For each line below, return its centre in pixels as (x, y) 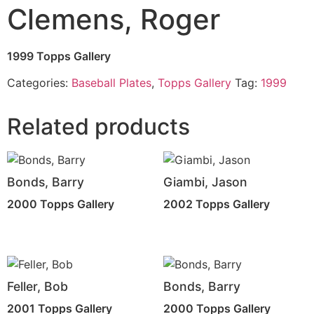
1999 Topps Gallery (59, 56)
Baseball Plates (111, 83)
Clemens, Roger (114, 19)
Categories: (39, 83)
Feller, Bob (37, 286)
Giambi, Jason (205, 182)
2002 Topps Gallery (216, 204)
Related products (98, 127)
